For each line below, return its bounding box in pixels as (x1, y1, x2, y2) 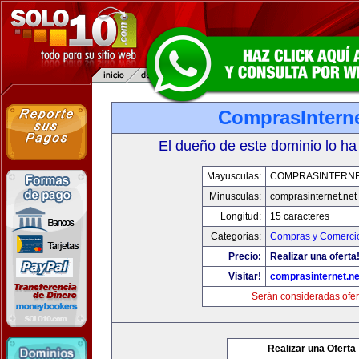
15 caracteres (269, 211, 329, 222)
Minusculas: (208, 191, 261, 202)
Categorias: (210, 231, 261, 242)
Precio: (228, 251, 261, 262)
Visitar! (228, 271, 261, 282)
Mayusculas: (206, 171, 261, 182)
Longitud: (220, 211, 261, 222)
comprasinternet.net (269, 191, 357, 202)
